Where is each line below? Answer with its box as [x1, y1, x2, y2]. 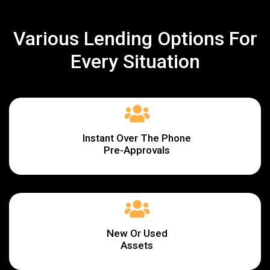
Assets [121, 239, 153, 251]
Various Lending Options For [13, 27, 257, 50]
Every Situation [70, 49, 200, 73]
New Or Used [106, 227, 168, 239]
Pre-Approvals [104, 143, 170, 156]
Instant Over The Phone [83, 131, 191, 144]
